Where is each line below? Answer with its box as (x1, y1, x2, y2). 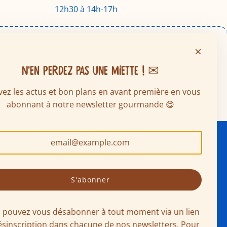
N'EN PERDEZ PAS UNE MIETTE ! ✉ (21, 64, 159, 78)
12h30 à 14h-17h (54, 4, 118, 15)
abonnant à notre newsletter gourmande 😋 (6, 99, 174, 110)
